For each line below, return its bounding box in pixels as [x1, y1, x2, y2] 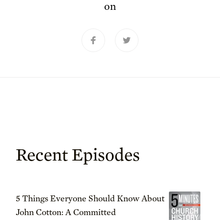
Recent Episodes [16, 143, 140, 165]
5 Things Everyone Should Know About [16, 193, 165, 203]
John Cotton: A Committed [16, 207, 116, 217]
